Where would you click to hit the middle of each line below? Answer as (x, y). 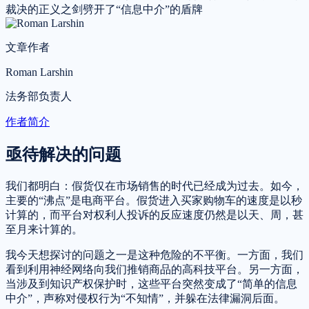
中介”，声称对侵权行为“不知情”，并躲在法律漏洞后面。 (145, 299)
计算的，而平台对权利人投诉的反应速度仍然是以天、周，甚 (154, 215)
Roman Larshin (39, 72)
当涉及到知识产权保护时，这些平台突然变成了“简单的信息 (151, 284)
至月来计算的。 (44, 230)
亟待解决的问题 (63, 155)
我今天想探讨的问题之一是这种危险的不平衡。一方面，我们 (154, 255)
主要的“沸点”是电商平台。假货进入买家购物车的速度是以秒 (154, 201)
